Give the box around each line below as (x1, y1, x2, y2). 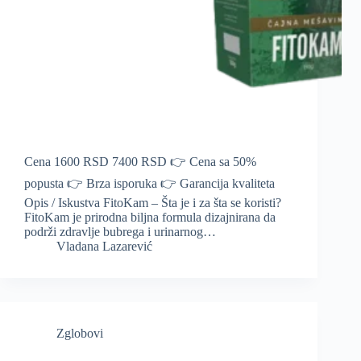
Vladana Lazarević (56, 239, 152, 254)
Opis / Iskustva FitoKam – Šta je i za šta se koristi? (24, 196, 281, 210)
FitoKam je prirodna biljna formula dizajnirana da (24, 210, 276, 225)
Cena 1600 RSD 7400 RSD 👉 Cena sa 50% (24, 155, 256, 169)
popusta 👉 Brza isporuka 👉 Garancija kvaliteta (24, 176, 275, 191)
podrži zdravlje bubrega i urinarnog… (24, 225, 216, 239)
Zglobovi (56, 326, 103, 341)
